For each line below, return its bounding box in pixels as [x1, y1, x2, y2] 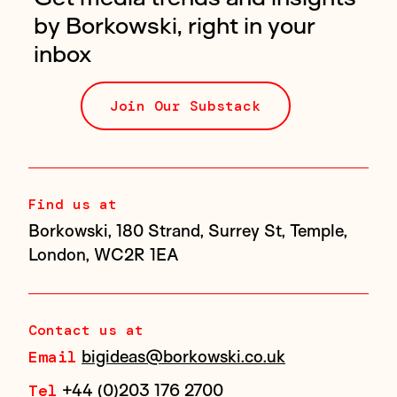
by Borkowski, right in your [34, 11, 315, 40]
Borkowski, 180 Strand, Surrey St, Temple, [28, 220, 347, 242]
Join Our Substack [110, 96, 261, 115]
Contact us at [28, 321, 144, 340]
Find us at [28, 195, 117, 214]
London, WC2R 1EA [28, 244, 179, 266]
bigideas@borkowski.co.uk [82, 346, 285, 368]
